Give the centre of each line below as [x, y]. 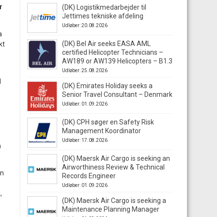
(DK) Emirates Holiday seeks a [107, 86]
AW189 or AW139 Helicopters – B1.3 [117, 61]
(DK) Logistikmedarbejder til [104, 7]
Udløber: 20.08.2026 [85, 25]
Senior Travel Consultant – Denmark [117, 94]
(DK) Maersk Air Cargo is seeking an [116, 158]
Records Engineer [89, 176]
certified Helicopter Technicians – [113, 52]
